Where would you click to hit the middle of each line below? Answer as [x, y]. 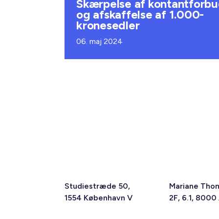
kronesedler [108, 25]
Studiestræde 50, [98, 186]
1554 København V [99, 198]
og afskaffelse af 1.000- [140, 14]
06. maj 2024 [100, 41]
